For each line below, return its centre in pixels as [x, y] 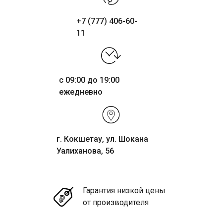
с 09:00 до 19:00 [89, 80]
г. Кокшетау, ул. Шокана [102, 139]
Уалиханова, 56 [85, 151]
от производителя [116, 203]
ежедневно [81, 92]
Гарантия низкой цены [124, 191]
